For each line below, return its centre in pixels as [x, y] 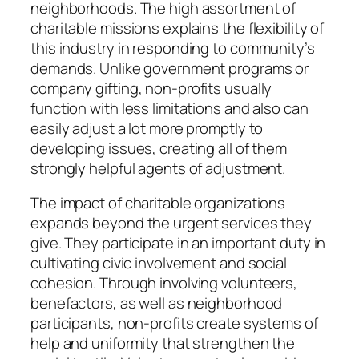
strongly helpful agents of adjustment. [158, 168]
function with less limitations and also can [169, 108]
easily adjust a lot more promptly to [147, 128]
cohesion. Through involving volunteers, [164, 283]
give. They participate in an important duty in [178, 243]
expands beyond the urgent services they [171, 223]
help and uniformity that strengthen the [163, 343]
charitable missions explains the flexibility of [177, 28]
